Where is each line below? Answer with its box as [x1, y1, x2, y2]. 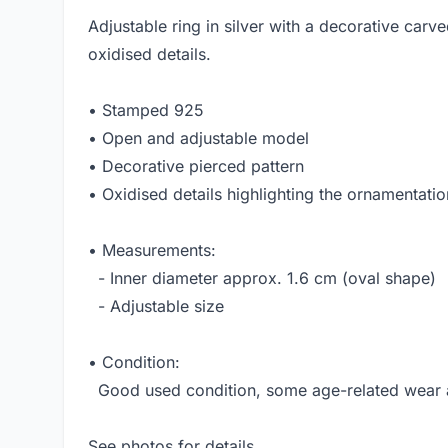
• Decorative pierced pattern [88, 156, 304, 177]
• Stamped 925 [88, 100, 204, 121]
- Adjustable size [88, 296, 224, 317]
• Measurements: [88, 240, 216, 261]
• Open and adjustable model [88, 128, 309, 149]
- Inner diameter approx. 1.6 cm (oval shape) [88, 268, 436, 289]
